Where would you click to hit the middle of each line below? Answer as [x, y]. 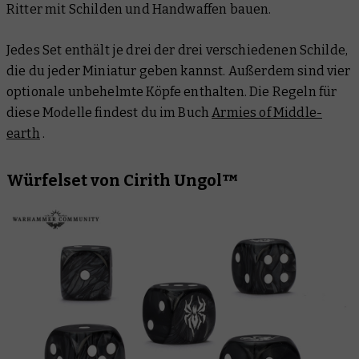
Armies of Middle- [267, 113]
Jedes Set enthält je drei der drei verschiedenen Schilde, [177, 50]
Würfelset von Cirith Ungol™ [123, 181]
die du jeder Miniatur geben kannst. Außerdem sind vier [179, 71]
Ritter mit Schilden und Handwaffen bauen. [139, 10]
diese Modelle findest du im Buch [109, 113]
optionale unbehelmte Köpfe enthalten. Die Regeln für [172, 92]
